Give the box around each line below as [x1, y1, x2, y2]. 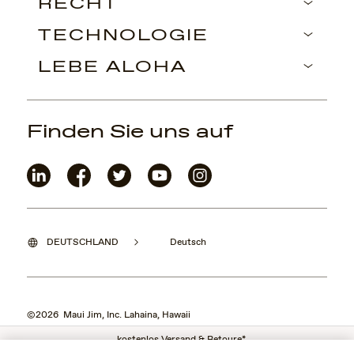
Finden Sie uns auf [27, 119, 233, 145]
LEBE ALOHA [38, 56, 186, 78]
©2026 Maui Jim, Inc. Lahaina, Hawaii [27, 308, 190, 322]
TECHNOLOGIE [38, 24, 209, 47]
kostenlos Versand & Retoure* [117, 333, 246, 346]
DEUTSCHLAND [47, 235, 119, 249]
